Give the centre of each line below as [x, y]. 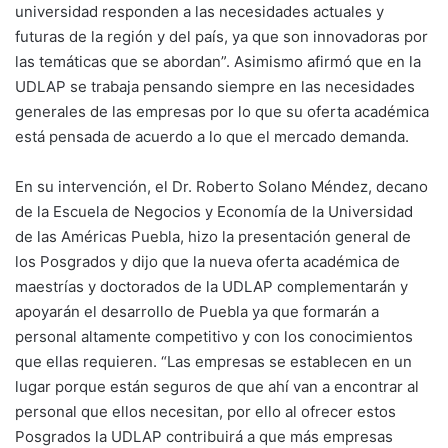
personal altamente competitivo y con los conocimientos [214, 336]
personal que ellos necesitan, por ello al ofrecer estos [205, 411]
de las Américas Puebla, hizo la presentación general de [213, 236]
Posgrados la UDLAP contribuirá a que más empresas [204, 436]
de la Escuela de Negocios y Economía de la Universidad [214, 211]
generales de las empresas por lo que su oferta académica [222, 111]
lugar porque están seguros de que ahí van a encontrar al [217, 386]
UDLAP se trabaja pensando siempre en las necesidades [215, 86]
